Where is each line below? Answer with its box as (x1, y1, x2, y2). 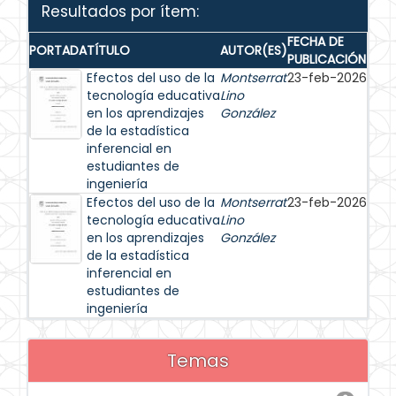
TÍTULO (87, 42, 130, 59)
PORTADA (29, 42, 87, 59)
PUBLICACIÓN (287, 50, 366, 68)
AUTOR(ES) (220, 42, 287, 59)
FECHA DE (287, 33, 344, 50)
